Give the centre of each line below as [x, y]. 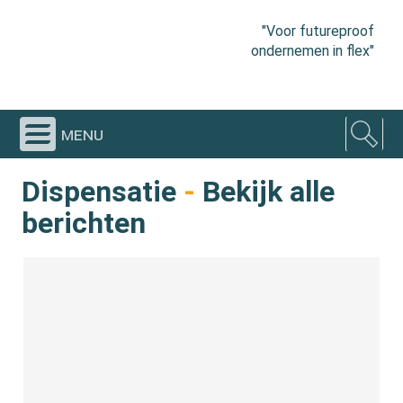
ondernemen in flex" [312, 50]
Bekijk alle [265, 192]
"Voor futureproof [318, 31]
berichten [84, 223]
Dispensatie [99, 192]
